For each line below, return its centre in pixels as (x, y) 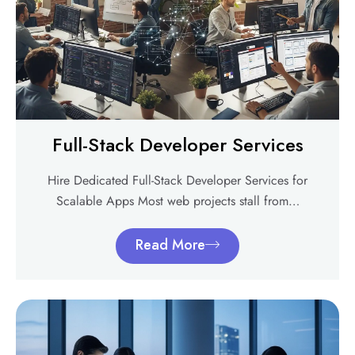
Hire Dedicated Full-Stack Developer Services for (177, 180)
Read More (170, 244)
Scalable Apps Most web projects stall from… (177, 200)
